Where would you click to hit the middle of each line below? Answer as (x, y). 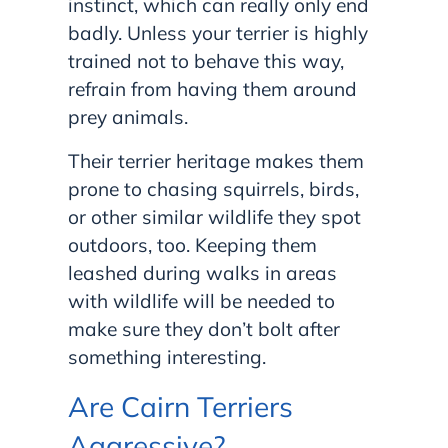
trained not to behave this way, (206, 61)
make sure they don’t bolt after (204, 329)
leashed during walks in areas (202, 273)
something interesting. (167, 357)
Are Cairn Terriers (180, 407)
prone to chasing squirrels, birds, (213, 189)
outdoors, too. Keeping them (192, 245)
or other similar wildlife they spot (214, 217)
